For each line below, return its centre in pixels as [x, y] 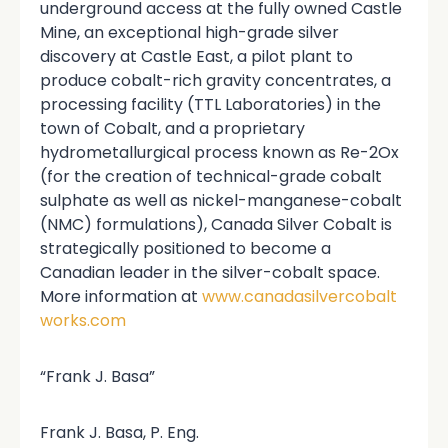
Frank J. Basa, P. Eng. [119, 432]
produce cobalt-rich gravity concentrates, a [215, 80]
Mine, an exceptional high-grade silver [189, 32]
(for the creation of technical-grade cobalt [211, 176]
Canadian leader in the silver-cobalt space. [210, 272]
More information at [121, 296]
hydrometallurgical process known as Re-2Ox [219, 152]
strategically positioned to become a [185, 248]
